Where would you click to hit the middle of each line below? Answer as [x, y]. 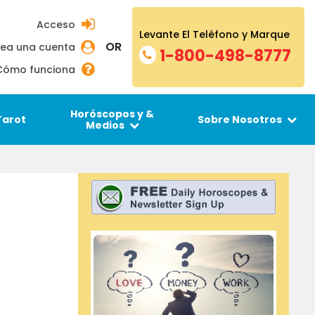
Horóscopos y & [112, 114]
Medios [105, 125]
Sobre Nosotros [239, 120]
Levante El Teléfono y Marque [214, 34]
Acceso [56, 25]
